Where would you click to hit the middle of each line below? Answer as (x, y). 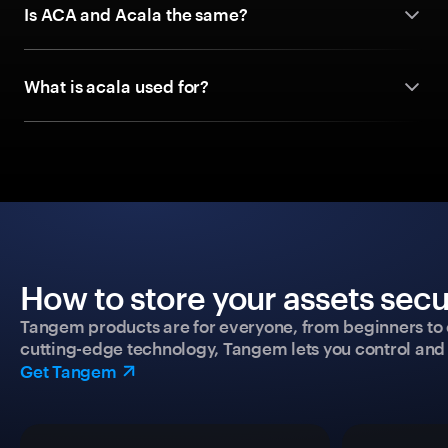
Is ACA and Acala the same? (136, 14)
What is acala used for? (117, 86)
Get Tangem (68, 371)
